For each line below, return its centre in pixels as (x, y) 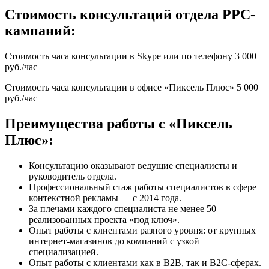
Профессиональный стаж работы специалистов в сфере (143, 187)
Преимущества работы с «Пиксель (119, 123)
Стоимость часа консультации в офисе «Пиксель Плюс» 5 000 (131, 87)
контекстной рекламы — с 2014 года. (105, 198)
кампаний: (40, 30)
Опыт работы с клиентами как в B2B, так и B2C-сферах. (145, 262)
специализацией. (64, 252)
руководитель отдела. (73, 176)
